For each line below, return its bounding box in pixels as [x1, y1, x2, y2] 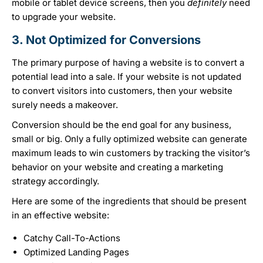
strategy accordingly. [12, 176, 102, 187]
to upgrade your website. [12, 11, 118, 23]
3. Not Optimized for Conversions [12, 33, 204, 48]
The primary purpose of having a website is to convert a [12, 57, 244, 69]
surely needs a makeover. [12, 99, 123, 111]
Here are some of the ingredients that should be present [12, 195, 247, 207]
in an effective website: [12, 210, 112, 221]
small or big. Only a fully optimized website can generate [12, 133, 247, 145]
